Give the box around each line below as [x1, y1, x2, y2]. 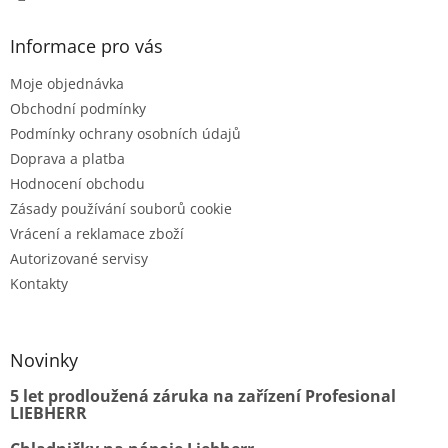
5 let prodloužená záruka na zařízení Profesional [10, 385, 396, 408]
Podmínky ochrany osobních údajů [10, 124, 241, 144]
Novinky [10, 348, 78, 373]
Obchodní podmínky [10, 99, 146, 119]
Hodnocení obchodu [10, 174, 145, 194]
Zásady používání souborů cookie [10, 199, 232, 219]
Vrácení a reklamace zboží [10, 224, 184, 244]
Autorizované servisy [10, 249, 148, 269]
